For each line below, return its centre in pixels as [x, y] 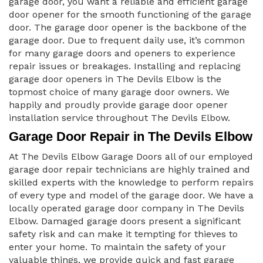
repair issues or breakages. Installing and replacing [125, 66]
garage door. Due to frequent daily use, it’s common [127, 41]
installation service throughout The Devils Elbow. [119, 118]
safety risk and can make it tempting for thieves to [123, 234]
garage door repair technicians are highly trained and [129, 170]
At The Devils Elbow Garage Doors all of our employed [131, 157]
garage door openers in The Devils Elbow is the [115, 79]
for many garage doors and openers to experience [122, 53]
